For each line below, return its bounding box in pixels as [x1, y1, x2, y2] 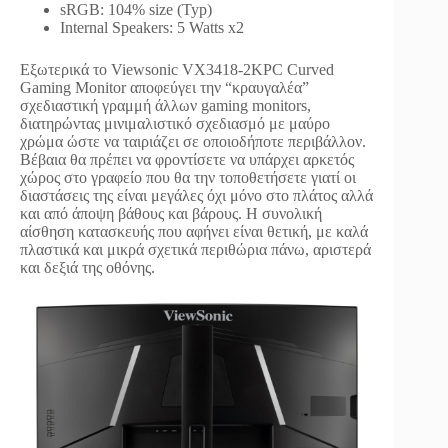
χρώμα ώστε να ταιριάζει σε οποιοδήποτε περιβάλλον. [20, 133, 366, 151]
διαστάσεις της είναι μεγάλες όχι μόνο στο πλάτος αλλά [20, 187, 373, 205]
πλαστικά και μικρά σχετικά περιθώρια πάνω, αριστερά [20, 241, 371, 259]
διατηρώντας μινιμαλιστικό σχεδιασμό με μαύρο [20, 115, 330, 133]
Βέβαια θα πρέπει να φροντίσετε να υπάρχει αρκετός [20, 151, 354, 169]
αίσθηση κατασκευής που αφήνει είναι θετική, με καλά [20, 223, 368, 241]
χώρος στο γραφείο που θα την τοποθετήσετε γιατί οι [20, 169, 356, 187]
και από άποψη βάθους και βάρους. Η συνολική [20, 205, 322, 223]
